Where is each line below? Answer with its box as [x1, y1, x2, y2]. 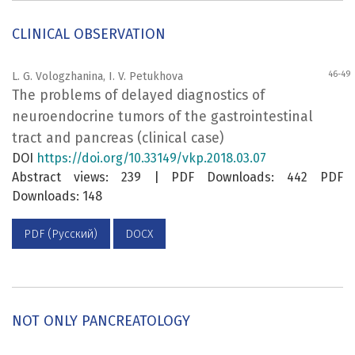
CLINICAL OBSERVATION [12, 25, 166, 44]
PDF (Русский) [24, 227, 98, 241]
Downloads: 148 [12, 189, 102, 204]
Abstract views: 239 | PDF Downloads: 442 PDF [12, 170, 343, 185]
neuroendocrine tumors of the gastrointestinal [12, 109, 313, 126]
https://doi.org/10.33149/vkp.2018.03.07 [36, 151, 266, 166]
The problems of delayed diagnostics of [12, 87, 265, 105]
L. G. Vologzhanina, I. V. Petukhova [12, 70, 183, 84]
